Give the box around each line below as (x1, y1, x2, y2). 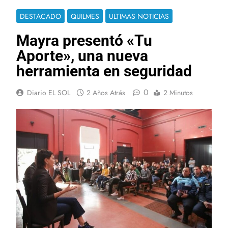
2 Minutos (163, 87, 193, 98)
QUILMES (71, 11, 99, 21)
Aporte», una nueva (16, 46, 148, 65)
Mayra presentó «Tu (16, 31, 152, 49)
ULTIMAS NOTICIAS (109, 11, 169, 21)
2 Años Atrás (87, 87, 125, 98)
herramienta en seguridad (16, 62, 192, 80)
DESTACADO (20, 11, 61, 21)
